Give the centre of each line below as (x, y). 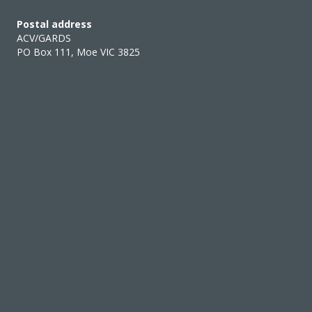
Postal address (54, 24)
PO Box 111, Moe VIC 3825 (78, 52)
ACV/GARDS (44, 38)
